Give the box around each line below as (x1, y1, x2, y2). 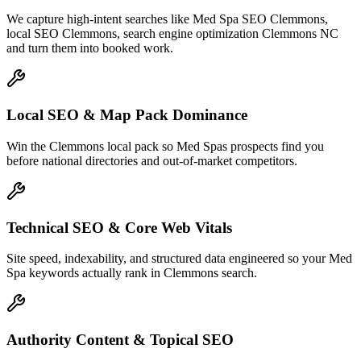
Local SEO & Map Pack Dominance (6, 106, 247, 124)
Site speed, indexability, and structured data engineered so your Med (6, 251, 352, 266)
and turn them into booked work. (6, 41, 173, 56)
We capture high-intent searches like (6, 12, 193, 27)
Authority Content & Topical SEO (6, 331, 234, 349)
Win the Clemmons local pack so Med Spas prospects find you (6, 139, 324, 153)
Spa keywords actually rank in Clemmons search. (6, 266, 257, 280)
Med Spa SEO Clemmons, (193, 12, 328, 27)
